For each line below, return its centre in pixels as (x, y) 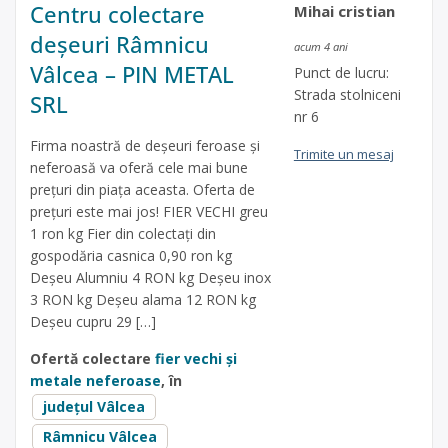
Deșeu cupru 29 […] (93, 322)
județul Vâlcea (94, 407)
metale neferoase (95, 381)
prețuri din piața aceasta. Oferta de (142, 190)
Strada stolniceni (347, 95)
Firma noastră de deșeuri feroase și (145, 146)
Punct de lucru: (341, 73)
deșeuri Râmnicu (119, 44)
